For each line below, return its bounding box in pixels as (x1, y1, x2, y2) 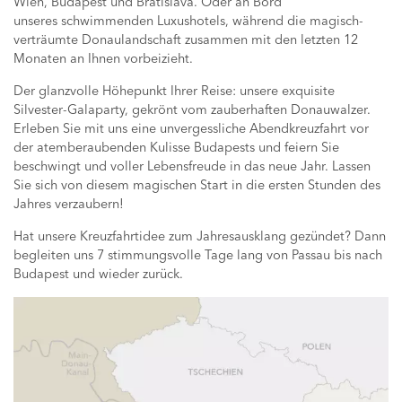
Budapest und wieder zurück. (13, 266, 190, 282)
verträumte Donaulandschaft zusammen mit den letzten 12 (13, 31, 358, 48)
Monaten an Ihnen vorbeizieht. (13, 50, 197, 66)
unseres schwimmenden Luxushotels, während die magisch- (13, 13, 363, 29)
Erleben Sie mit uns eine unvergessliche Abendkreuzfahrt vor (13, 120, 369, 136)
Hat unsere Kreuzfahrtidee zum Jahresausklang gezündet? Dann (13, 228, 386, 244)
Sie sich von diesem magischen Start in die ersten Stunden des (13, 177, 380, 193)
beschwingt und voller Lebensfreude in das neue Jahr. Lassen (13, 158, 371, 174)
